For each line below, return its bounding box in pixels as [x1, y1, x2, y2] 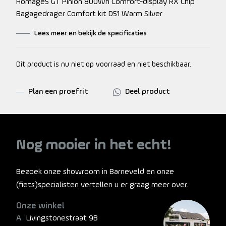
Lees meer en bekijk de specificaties [34, 29, 147, 37]
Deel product [125, 88, 170, 96]
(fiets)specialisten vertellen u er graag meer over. [16, 181, 188, 189]
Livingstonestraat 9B [26, 214, 98, 222]
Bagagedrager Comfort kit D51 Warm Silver [16, 10, 162, 18]
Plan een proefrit [28, 88, 88, 96]
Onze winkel [16, 201, 64, 210]
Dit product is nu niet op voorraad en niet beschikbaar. [16, 61, 191, 69]
